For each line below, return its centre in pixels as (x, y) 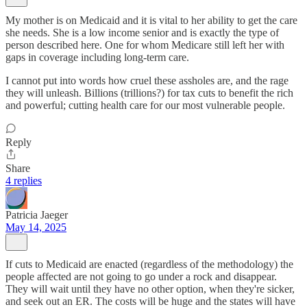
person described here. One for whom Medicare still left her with (145, 45)
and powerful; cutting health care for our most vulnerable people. (145, 105)
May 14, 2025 (36, 227)
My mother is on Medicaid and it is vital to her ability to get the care (151, 20)
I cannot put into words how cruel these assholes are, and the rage (147, 80)
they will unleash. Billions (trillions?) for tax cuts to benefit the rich (149, 93)
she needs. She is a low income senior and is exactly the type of (142, 32)
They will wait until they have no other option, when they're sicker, (150, 288)
